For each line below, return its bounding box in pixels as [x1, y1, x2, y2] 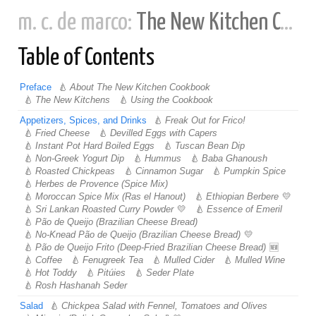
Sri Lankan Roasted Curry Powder [35, 204, 174, 214]
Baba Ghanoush [202, 153, 267, 164]
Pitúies [97, 267, 126, 278]
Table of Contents [18, 47, 154, 70]
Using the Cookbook [130, 95, 213, 105]
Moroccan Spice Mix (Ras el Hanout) [35, 191, 186, 202]
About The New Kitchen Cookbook [70, 82, 210, 92]
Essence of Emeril [207, 204, 282, 214]
